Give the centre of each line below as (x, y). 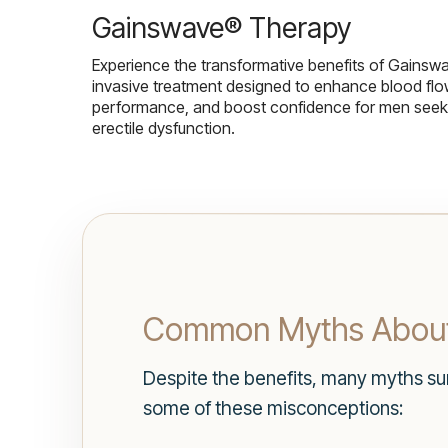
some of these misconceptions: (273, 408)
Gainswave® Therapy (221, 27)
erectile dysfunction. (163, 127)
